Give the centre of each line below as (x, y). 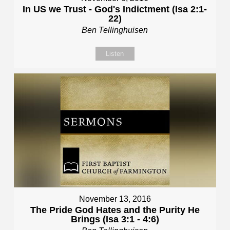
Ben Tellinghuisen (115, 30)
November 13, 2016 (115, 199)
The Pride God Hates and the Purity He (115, 210)
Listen (115, 54)
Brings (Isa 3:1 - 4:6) (115, 219)
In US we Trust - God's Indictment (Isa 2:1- (115, 9)
